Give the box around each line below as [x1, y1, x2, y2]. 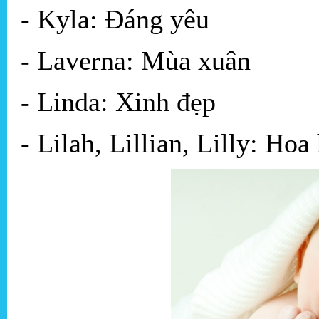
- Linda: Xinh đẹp [21, 87, 216, 117]
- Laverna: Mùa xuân [21, 46, 251, 76]
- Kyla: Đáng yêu [21, 4, 209, 35]
